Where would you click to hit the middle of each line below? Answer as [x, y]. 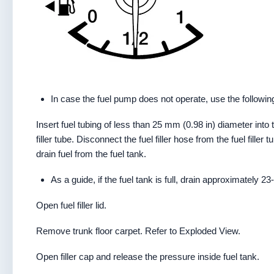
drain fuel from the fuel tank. [91, 154]
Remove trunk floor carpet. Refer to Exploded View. [138, 231]
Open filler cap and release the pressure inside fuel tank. [148, 257]
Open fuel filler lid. [71, 206]
